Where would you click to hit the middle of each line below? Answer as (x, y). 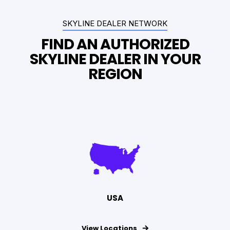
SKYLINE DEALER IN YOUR (115, 59)
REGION (115, 74)
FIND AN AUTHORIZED (115, 44)
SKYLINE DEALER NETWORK (115, 24)
